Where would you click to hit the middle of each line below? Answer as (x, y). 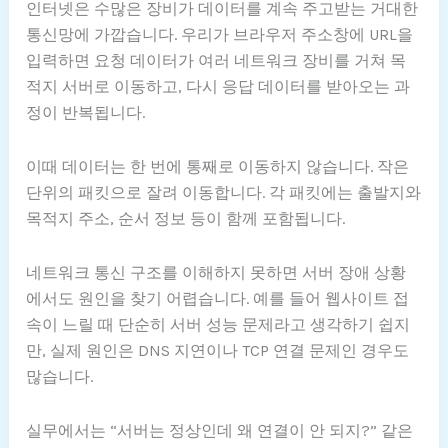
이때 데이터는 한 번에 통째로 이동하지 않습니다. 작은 (218, 166)
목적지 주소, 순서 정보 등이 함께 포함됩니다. (186, 218)
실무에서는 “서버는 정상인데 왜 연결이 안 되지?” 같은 (220, 430)
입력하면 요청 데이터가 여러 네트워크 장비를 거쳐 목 (216, 60)
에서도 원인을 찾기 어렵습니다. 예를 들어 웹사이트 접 (218, 298)
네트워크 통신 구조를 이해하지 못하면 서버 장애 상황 (216, 272)
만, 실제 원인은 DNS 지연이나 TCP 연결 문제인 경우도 (218, 350)
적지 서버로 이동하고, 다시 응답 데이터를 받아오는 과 (218, 86)
